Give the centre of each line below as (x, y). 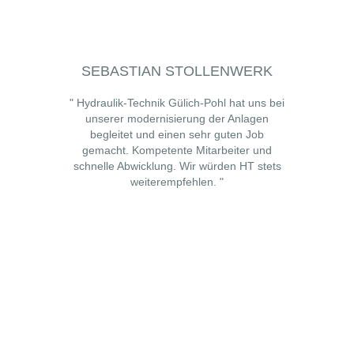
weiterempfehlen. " (177, 182)
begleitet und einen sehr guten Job (177, 134)
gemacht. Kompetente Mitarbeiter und (177, 150)
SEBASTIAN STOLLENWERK (177, 71)
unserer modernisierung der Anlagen (177, 119)
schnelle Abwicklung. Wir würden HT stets (177, 166)
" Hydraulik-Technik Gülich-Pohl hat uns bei (177, 103)
